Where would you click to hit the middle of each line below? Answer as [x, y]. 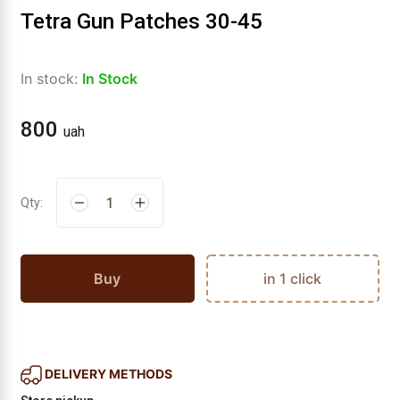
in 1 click [293, 279]
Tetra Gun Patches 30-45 [142, 21]
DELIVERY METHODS [108, 373]
